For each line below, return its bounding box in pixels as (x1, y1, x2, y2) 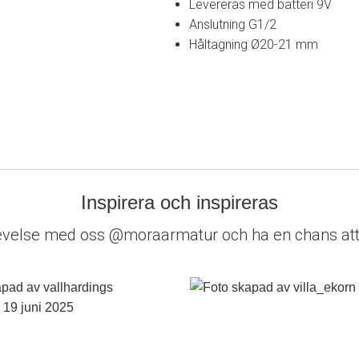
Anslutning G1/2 (188, 17, 276, 32)
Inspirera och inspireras (81, 192, 278, 213)
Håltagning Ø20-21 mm (188, 37, 318, 52)
